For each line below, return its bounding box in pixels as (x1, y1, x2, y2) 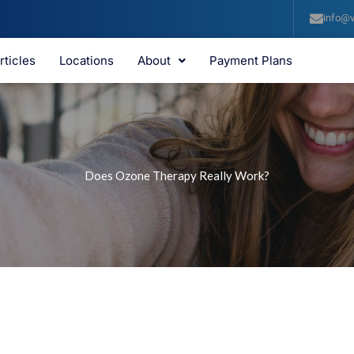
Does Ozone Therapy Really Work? (85, 168, 269, 183)
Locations (58, 53, 114, 69)
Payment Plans (209, 53, 292, 69)
